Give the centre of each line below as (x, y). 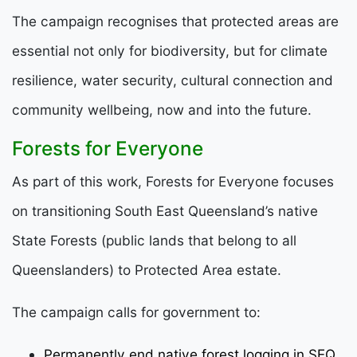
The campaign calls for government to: (136, 312)
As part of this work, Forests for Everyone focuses (173, 181)
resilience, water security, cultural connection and (173, 80)
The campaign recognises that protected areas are (175, 21)
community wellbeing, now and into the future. (162, 109)
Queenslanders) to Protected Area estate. (147, 269)
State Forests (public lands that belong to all (154, 240)
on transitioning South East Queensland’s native (165, 210)
